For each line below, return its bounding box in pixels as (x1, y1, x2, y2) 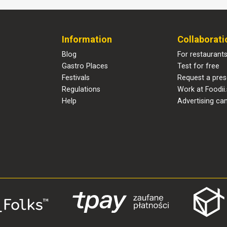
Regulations (62, 85, 100, 94)
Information (62, 34, 112, 45)
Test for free (177, 62, 219, 71)
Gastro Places (62, 62, 108, 71)
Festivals (62, 73, 90, 83)
